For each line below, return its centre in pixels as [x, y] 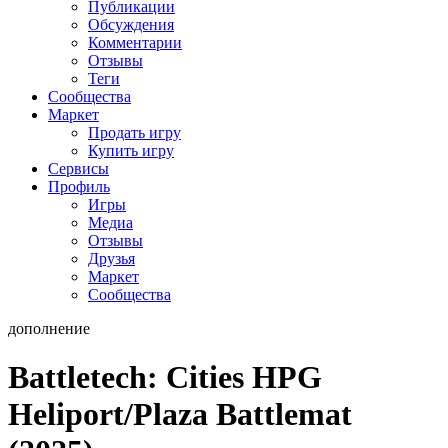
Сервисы [78, 168]
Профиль [79, 186]
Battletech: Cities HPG [165, 377]
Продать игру [134, 132]
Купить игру [131, 150]
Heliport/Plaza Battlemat [180, 414]
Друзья [111, 258]
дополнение [49, 328]
